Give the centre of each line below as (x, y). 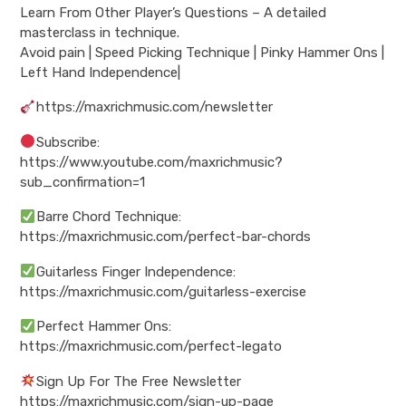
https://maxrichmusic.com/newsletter (154, 107)
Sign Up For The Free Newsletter (138, 381)
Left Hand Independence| (101, 72)
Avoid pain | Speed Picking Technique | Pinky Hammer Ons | (203, 52)
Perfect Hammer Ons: (103, 327)
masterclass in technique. (100, 32)
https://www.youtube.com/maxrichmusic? (152, 162)
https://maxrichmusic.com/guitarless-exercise (164, 291)
